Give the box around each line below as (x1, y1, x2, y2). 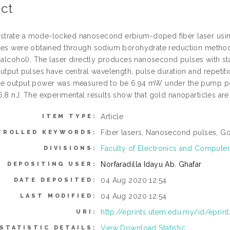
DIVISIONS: (43, 145, 97, 151)
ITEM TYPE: (42, 113, 97, 120)
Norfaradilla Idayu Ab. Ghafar (101, 160, 202, 168)
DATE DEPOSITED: (13, 177, 97, 183)
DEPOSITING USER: (7, 161, 97, 167)
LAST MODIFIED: (20, 193, 97, 199)
